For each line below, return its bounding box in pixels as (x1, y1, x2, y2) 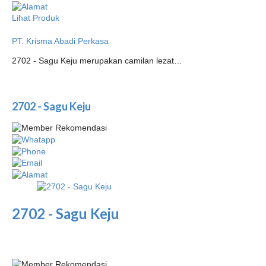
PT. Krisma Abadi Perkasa (12, 36, 109, 46)
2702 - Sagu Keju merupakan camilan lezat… (12, 55, 182, 65)
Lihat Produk (12, 12, 59, 23)
